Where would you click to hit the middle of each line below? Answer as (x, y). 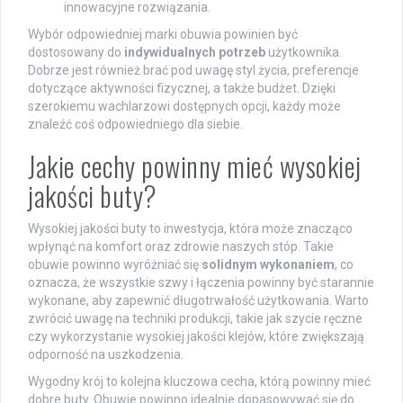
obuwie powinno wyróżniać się (115, 265)
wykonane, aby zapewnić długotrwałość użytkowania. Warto (198, 301)
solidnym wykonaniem (268, 265)
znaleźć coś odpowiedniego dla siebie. (135, 125)
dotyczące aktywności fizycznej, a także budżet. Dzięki (182, 89)
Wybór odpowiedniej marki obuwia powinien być (163, 35)
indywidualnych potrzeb (195, 53)
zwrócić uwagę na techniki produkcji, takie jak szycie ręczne (195, 319)
